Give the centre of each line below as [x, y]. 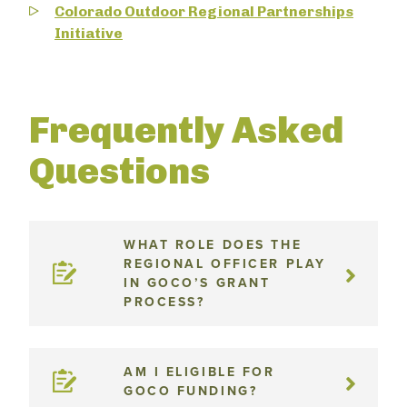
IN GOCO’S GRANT [197, 283]
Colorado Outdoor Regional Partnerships [204, 11]
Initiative [89, 33]
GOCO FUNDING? [191, 391]
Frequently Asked [186, 130]
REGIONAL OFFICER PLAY [225, 264]
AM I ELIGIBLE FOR [199, 372]
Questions [119, 171]
